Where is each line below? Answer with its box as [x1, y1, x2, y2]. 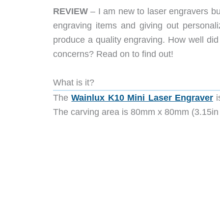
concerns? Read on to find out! [53, 49, 173, 59]
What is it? [53, 77, 94, 87]
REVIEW [53, 6, 88, 16]
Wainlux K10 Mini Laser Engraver [71, 92, 213, 103]
